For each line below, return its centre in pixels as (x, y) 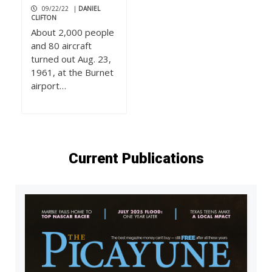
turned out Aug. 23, (71, 59)
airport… (49, 86)
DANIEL (89, 9)
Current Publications (136, 159)
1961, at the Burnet (72, 73)
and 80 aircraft (61, 46)
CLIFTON (44, 18)
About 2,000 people (73, 32)
